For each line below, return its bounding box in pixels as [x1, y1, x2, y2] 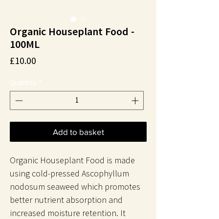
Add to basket [52, 127, 104, 136]
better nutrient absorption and [10, 194, 123, 205]
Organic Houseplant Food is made [10, 154, 135, 166]
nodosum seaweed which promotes [10, 180, 140, 192]
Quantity [10, 78, 37, 87]
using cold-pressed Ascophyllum [10, 167, 129, 179]
